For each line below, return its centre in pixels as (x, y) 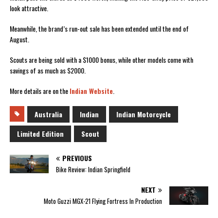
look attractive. (29, 8)
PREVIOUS (77, 158)
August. (19, 39)
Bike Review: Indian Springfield (93, 169)
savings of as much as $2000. (48, 70)
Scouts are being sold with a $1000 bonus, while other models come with (101, 59)
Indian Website (91, 91)
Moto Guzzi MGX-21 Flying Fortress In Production (103, 201)
